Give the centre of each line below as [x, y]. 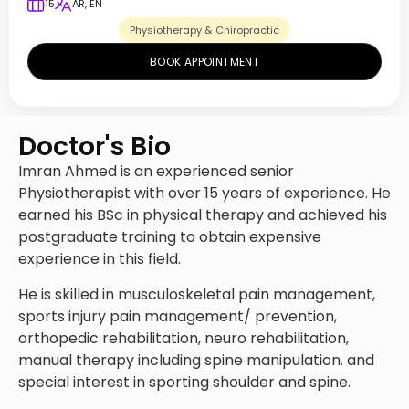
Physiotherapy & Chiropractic [204, 31]
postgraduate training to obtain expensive [170, 237]
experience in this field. [100, 259]
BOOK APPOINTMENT [204, 62]
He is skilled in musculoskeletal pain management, [197, 294]
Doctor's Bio [94, 147]
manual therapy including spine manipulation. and [196, 360]
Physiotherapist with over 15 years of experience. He [204, 194]
